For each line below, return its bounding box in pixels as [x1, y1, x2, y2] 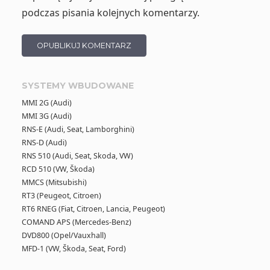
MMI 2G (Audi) [21, 97, 72, 108]
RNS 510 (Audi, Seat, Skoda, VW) [21, 150, 133, 161]
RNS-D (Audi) [21, 137, 67, 148]
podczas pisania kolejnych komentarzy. [21, 6, 199, 20]
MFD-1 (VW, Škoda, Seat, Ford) [21, 243, 126, 254]
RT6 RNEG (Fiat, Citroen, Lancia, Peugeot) [21, 203, 165, 214]
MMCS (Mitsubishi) [21, 177, 87, 187]
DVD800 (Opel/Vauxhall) [21, 230, 106, 240]
